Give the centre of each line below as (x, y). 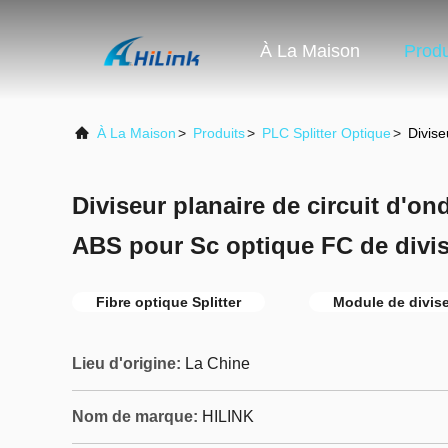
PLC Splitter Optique (326, 133)
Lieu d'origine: (126, 363)
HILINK (228, 416)
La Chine (217, 363)
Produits (219, 133)
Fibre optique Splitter (168, 302)
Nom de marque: (135, 416)
